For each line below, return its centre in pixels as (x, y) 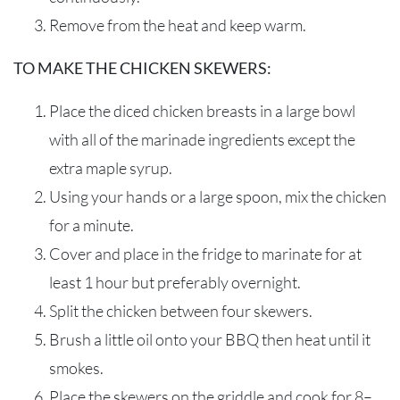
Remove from (96, 25)
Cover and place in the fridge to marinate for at (205, 254)
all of (97, 140)
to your (198, 340)
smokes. (76, 368)
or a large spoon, (225, 197)
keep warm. (267, 25)
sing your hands (114, 197)
